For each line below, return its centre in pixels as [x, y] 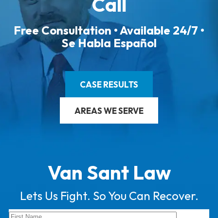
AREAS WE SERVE [109, 110]
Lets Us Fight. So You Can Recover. [109, 196]
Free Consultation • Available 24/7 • [109, 30]
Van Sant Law [109, 172]
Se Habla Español [109, 43]
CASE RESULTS [109, 84]
